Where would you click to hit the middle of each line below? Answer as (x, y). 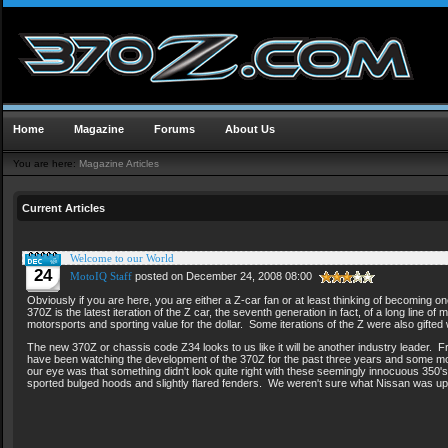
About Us (250, 129)
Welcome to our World (122, 258)
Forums (174, 129)
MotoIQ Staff (101, 276)
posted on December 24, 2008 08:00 (223, 276)
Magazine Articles (119, 163)
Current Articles (63, 208)
